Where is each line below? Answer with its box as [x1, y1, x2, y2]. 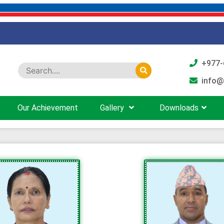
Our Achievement [17, 103, 78, 113]
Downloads [159, 103, 198, 113]
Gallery [99, 103, 126, 113]
